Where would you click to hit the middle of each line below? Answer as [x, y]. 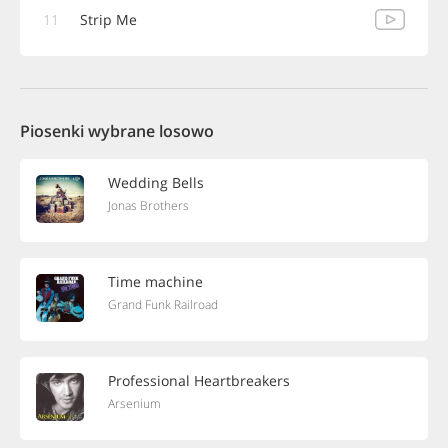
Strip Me [108, 19]
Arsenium [134, 403]
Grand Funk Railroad [163, 304]
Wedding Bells [156, 182]
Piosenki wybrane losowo [117, 131]
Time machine [155, 281]
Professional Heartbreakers [199, 380]
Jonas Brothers [148, 205]
